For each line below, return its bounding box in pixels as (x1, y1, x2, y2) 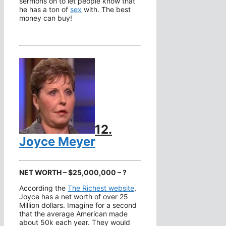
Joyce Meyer (19, 134, 95, 149)
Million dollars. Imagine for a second (19, 201, 137, 210)
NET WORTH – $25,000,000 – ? (19, 168, 127, 177)
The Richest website (68, 184, 134, 193)
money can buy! (19, 14, 72, 23)
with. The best (82, 5, 131, 14)
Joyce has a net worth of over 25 (19, 192, 128, 201)
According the (19, 184, 68, 193)
